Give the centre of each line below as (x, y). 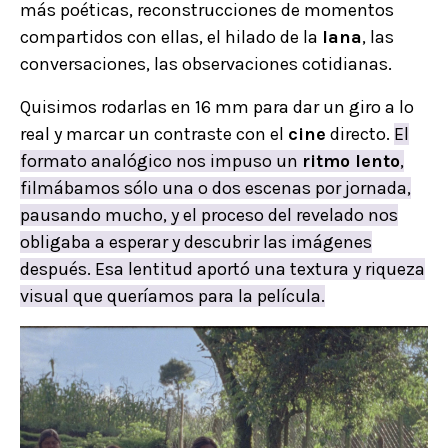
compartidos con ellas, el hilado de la (171, 36)
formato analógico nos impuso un (161, 160)
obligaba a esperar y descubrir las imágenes (196, 241)
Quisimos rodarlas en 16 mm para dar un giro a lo (217, 106)
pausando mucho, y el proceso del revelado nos (209, 214)
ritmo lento (351, 160)
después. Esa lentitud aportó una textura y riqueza (222, 268)
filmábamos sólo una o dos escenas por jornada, (215, 187)
